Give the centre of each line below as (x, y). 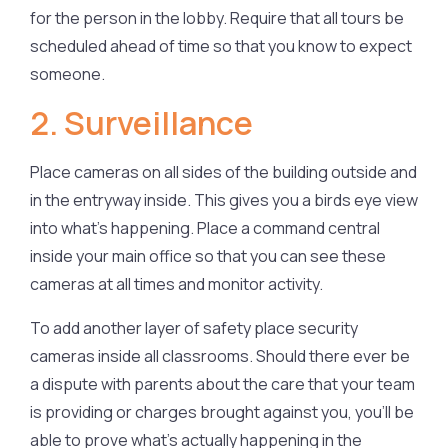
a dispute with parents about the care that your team (222, 383)
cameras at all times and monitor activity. (176, 283)
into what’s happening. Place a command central (205, 227)
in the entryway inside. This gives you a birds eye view (224, 199)
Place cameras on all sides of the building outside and (223, 171)
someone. (67, 73)
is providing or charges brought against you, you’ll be (222, 411)
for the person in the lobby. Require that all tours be (217, 17)
